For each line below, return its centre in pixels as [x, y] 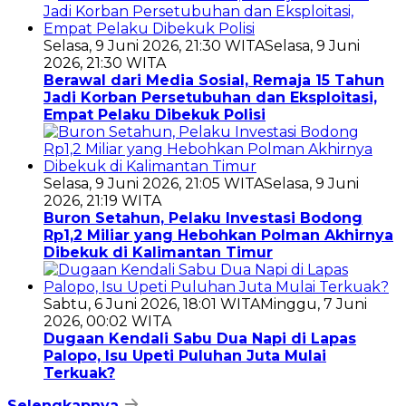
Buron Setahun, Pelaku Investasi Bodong [203, 218]
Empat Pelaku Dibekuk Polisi [155, 115]
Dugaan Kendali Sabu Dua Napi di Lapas [200, 339]
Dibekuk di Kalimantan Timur [158, 253]
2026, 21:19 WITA [102, 201]
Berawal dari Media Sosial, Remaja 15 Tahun [214, 81]
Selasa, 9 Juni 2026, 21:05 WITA [154, 184]
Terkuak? [79, 373]
